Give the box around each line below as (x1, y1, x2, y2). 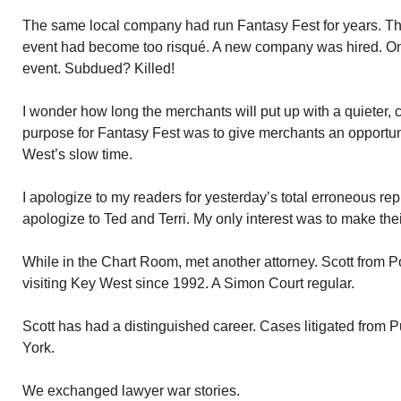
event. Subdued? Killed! (22, 61, 175, 76)
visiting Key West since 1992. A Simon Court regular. (22, 276, 354, 291)
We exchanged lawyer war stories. (22, 383, 240, 398)
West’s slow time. (22, 147, 132, 162)
